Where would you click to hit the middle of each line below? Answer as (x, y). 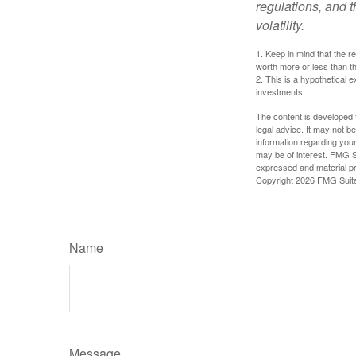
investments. (281, 91)
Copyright (276, 179)
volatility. (280, 25)
